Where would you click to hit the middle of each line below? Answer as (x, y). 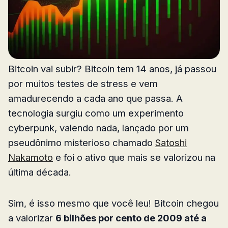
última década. (40, 172)
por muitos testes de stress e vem (83, 83)
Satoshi (171, 142)
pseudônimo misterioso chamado (82, 142)
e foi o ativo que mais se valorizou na (134, 157)
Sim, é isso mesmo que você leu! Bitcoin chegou (113, 203)
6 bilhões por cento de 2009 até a (131, 218)
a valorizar (32, 218)
